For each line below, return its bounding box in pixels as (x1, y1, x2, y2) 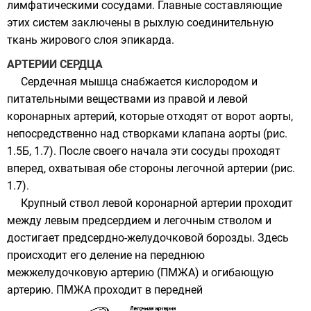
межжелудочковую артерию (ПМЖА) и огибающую (7, 265, 274, 279)
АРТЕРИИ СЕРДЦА (7, 57, 103, 71)
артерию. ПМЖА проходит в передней (7, 283, 203, 296)
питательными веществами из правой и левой (7, 92, 248, 106)
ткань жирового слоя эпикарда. (7, 33, 174, 47)
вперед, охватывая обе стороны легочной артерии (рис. (7, 161, 295, 175)
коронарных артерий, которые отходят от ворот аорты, (7, 109, 293, 123)
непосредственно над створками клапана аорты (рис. (7, 126, 287, 140)
